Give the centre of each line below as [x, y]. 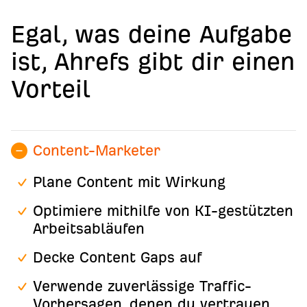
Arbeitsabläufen [89, 229]
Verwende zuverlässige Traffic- [142, 286]
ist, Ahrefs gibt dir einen [153, 62]
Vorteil [51, 89]
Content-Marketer [97, 151]
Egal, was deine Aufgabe [151, 35]
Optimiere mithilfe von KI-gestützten [163, 211]
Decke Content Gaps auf [118, 258]
